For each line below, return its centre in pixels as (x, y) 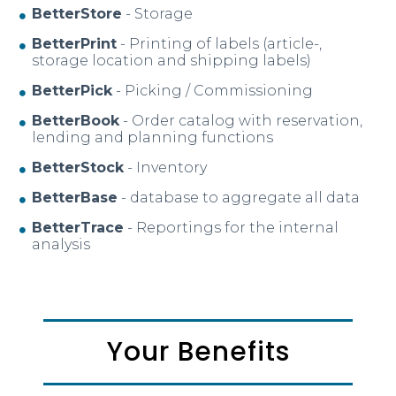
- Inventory (166, 168)
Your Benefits (198, 352)
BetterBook (76, 121)
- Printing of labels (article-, (220, 44)
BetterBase (75, 198)
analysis (61, 245)
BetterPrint (75, 44)
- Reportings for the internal (232, 228)
